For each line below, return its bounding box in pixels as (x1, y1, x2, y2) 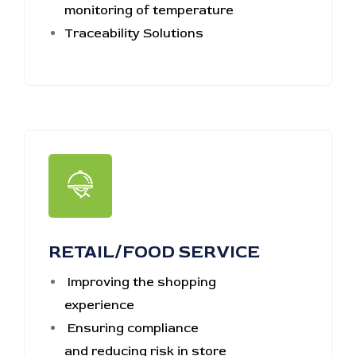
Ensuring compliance (64, 320, 199, 336)
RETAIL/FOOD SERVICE (48, 241, 260, 263)
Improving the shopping (64, 274, 216, 290)
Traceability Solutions (64, 25, 203, 41)
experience (64, 297, 134, 313)
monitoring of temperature (64, 2, 234, 18)
